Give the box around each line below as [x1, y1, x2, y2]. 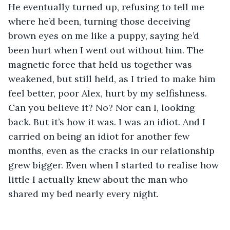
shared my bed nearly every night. [8, 187, 161, 200]
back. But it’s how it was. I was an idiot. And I [8, 116, 208, 128]
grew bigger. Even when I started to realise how [8, 159, 221, 171]
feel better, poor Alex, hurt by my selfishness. [8, 87, 209, 99]
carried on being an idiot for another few [8, 130, 192, 142]
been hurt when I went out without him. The [8, 44, 206, 56]
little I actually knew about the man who [8, 173, 190, 185]
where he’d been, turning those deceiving [8, 15, 193, 27]
